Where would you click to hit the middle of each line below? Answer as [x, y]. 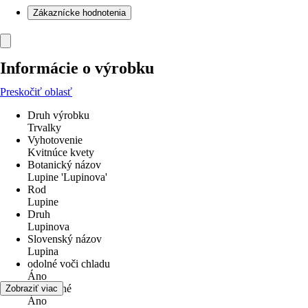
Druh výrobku [58, 115]
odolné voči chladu [69, 264]
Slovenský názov [65, 239]
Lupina [43, 251]
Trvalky [44, 128]
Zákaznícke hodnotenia [79, 13]
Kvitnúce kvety [61, 152]
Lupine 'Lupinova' [67, 177]
